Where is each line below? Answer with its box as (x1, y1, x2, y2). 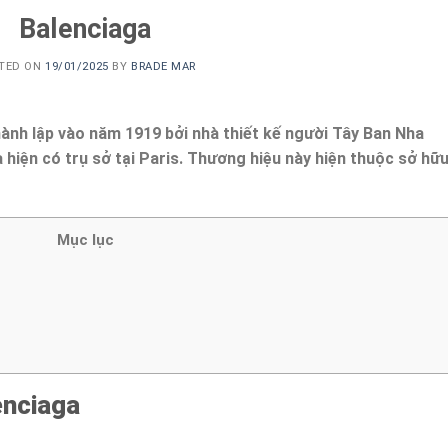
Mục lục (56, 231, 114, 250)
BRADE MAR (130, 60, 196, 74)
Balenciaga (19, 12, 152, 45)
